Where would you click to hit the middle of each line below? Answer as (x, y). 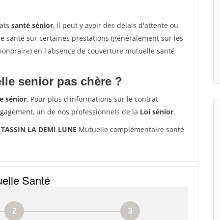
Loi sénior (157, 112)
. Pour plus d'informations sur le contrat (92, 99)
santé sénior (32, 25)
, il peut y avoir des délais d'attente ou (116, 25)
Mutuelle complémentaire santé (130, 129)
